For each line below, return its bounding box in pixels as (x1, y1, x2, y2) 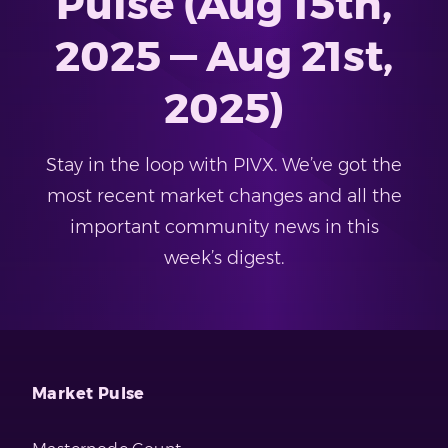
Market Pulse (32, 384, 145, 404)
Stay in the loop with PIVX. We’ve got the (46, 154, 402, 177)
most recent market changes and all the (46, 185, 402, 208)
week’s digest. (164, 247, 284, 270)
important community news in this (69, 216, 379, 239)
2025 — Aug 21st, (55, 30, 393, 83)
